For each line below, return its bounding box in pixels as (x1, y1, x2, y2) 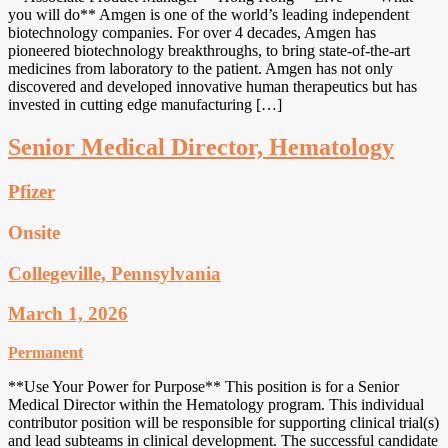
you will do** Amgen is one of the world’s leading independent (8, 6, 409, 24)
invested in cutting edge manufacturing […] (8, 96, 282, 114)
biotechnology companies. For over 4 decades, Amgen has (8, 24, 376, 42)
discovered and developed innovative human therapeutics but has (8, 78, 417, 96)
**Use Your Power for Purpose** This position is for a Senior (8, 378, 399, 396)
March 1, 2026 (8, 303, 128, 325)
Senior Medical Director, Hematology (8, 134, 394, 161)
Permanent (8, 344, 83, 362)
